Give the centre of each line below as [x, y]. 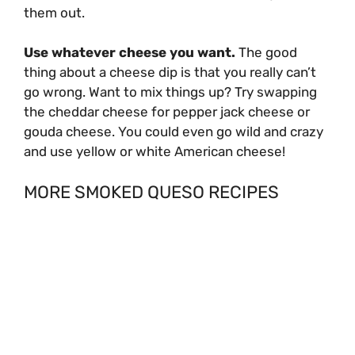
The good [268, 53]
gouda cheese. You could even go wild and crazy [174, 132]
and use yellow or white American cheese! [156, 152]
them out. [56, 12]
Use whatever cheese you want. [131, 53]
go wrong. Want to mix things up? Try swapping [170, 92]
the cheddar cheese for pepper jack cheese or [167, 112]
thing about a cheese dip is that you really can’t [170, 73]
